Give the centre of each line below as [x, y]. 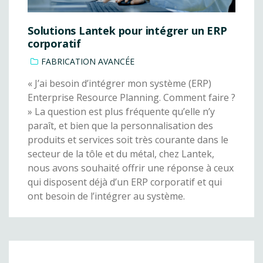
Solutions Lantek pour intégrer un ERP [127, 31]
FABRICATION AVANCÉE [88, 62]
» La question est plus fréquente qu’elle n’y [121, 112]
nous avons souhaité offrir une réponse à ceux [131, 168]
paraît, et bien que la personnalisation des [120, 126]
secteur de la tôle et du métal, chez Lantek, [121, 154]
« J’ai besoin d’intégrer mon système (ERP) [119, 84]
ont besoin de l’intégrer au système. [106, 196]
